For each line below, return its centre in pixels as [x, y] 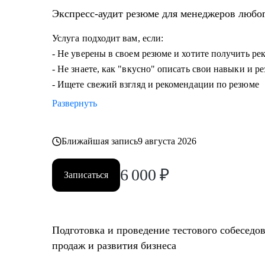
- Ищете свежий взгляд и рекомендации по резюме [156, 84]
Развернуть [75, 103]
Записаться [86, 175]
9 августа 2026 [167, 141]
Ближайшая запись [100, 141]
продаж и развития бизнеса [114, 245]
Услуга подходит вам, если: [108, 38]
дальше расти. [71, 18]
